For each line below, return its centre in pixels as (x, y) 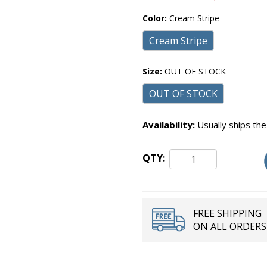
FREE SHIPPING (227, 213)
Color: (156, 18)
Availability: (169, 125)
